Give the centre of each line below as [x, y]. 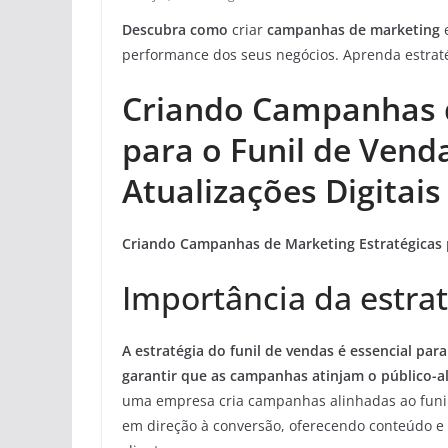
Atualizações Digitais [281, 191]
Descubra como [175, 30]
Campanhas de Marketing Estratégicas [311, 244]
